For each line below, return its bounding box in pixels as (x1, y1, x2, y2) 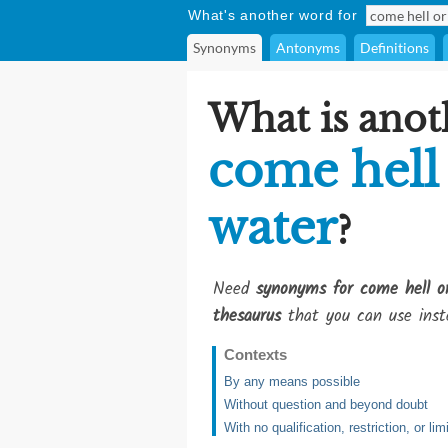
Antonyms (276, 39, 340, 56)
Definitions (360, 39, 429, 56)
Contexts (224, 346, 287, 363)
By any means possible (224, 374, 360, 389)
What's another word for (188, 7, 358, 23)
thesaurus (213, 303, 281, 330)
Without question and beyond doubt (224, 397, 428, 412)
